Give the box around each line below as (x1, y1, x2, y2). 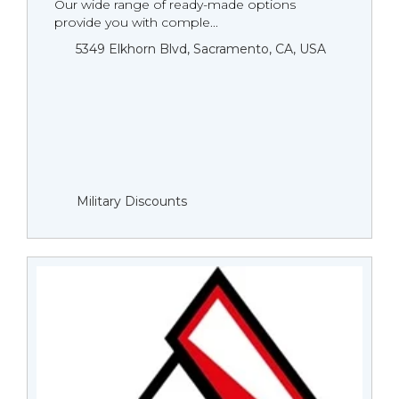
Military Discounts (77, 193, 187, 209)
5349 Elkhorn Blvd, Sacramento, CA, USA (76, 41, 326, 57)
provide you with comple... (54, 14, 218, 30)
